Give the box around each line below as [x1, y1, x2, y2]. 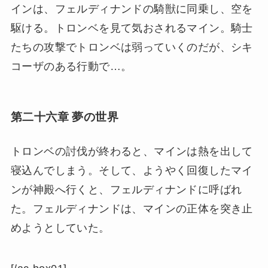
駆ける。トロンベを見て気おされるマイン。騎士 [10, 22, 253, 34]
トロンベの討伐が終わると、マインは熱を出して [10, 145, 253, 158]
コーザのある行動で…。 [10, 60, 132, 72]
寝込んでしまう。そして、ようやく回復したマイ [10, 165, 253, 177]
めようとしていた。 [10, 222, 110, 234]
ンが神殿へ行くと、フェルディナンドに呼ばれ [10, 184, 242, 196]
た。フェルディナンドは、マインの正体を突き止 [10, 203, 253, 215]
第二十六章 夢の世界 [10, 111, 118, 124]
